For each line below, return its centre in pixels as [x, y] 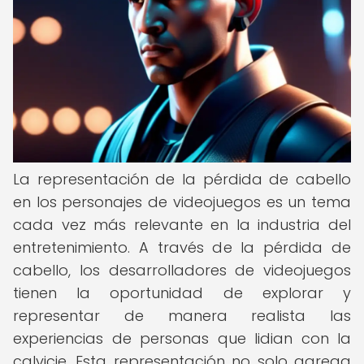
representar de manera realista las [182, 316]
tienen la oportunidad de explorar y [182, 293]
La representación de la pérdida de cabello [182, 179]
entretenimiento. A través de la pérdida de [182, 247]
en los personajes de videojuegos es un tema [182, 202]
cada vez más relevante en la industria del [182, 225]
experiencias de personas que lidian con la [182, 338]
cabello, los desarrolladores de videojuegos [182, 270]
